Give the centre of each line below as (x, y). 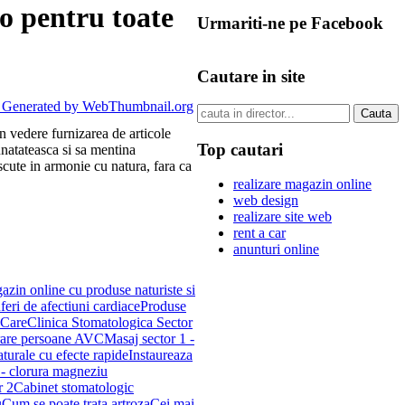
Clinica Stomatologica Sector (110, 322)
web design (266, 201)
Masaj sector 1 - (149, 338)
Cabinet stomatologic (74, 387)
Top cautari (240, 149)
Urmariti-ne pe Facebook (290, 23)
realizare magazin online (302, 184)
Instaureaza (160, 354)
